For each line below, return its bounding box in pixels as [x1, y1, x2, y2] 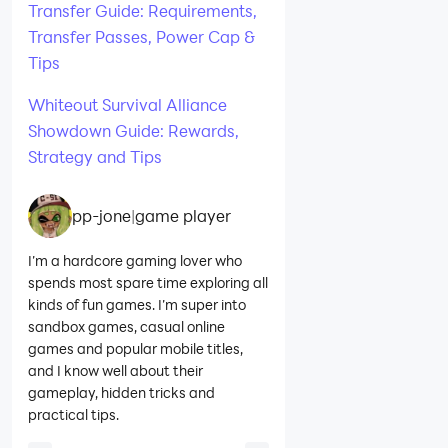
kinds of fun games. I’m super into [28, 294, 246, 314]
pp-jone [72, 204, 131, 226]
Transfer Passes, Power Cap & [28, 25, 255, 47]
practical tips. [28, 404, 119, 424]
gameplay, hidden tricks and [28, 382, 215, 402]
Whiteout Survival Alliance [28, 93, 227, 115]
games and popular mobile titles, [28, 338, 243, 358]
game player [135, 204, 231, 226]
